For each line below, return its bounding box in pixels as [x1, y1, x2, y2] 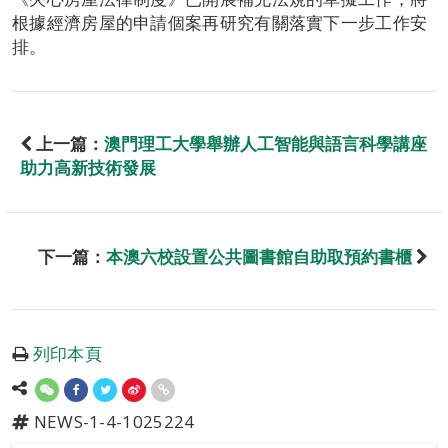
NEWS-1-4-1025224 [29, 410, 195, 433]
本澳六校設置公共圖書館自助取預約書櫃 [106, 245, 412, 268]
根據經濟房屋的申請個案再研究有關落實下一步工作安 [12, 11, 428, 34]
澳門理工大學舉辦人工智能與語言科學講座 [104, 132, 427, 155]
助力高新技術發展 [20, 156, 156, 179]
